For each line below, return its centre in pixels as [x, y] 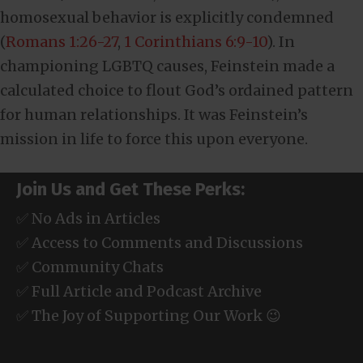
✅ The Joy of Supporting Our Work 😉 [149, 315]
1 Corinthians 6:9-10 [195, 41]
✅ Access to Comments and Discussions [160, 242]
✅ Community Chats [90, 267]
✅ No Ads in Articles [88, 218]
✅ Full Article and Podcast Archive [139, 291]
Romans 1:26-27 [62, 41]
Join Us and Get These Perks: [130, 189]
